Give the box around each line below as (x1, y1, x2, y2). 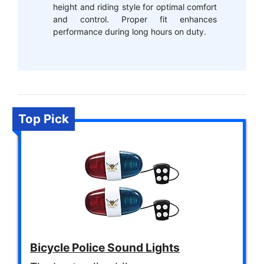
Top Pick (18, 111, 69, 126)
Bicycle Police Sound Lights (30, 240, 180, 255)
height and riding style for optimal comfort (53, 2, 217, 12)
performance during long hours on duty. (53, 27, 206, 37)
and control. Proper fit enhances (53, 14, 217, 24)
